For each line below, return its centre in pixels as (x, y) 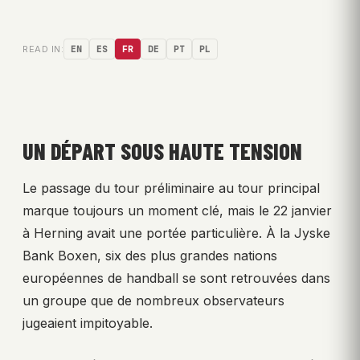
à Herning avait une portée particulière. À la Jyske (176, 233)
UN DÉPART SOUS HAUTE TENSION (162, 151)
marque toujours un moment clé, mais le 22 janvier (177, 210)
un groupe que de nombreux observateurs (153, 300)
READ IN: (43, 49)
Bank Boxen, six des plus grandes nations (150, 255)
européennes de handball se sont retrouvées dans (176, 278)
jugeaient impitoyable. (88, 323)
